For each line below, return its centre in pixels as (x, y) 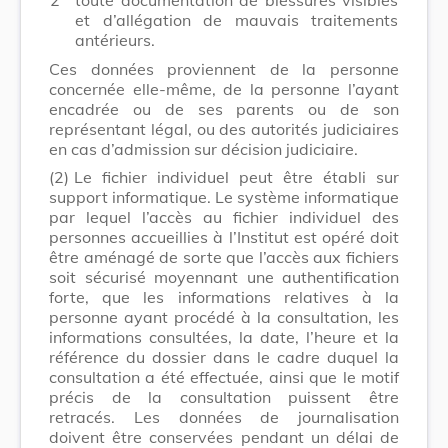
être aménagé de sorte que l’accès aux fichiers (224, 256)
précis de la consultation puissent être (224, 396)
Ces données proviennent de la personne (224, 68)
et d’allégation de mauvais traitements (236, 19)
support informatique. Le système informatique (224, 196)
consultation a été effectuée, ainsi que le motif (224, 376)
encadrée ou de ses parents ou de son (224, 108)
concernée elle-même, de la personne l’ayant (224, 88)
